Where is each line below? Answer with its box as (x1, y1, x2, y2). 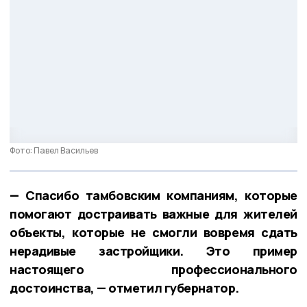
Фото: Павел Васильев (10, 145, 98, 157)
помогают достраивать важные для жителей (10, 206, 297, 223)
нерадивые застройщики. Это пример (10, 243, 297, 260)
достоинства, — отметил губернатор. (10, 280, 239, 297)
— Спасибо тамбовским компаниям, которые (10, 187, 297, 204)
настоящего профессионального (10, 261, 297, 278)
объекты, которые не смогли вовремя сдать (10, 224, 297, 241)
